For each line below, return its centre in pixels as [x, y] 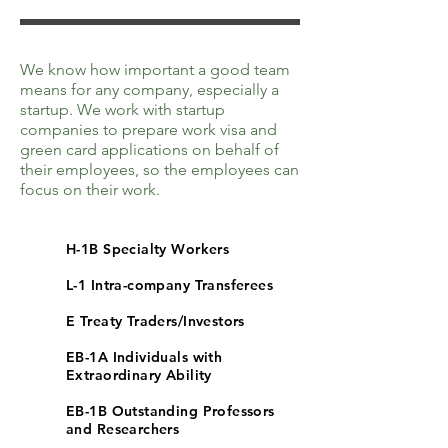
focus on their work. [90, 189]
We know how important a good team [155, 69]
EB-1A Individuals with [144, 357]
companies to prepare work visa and [148, 129]
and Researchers [123, 429]
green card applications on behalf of [149, 149]
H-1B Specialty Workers [148, 249]
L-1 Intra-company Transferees [170, 285]
